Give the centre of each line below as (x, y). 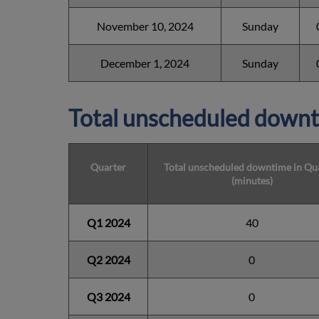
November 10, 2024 (145, 26)
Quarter (108, 167)
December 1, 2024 (145, 63)
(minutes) (252, 181)
